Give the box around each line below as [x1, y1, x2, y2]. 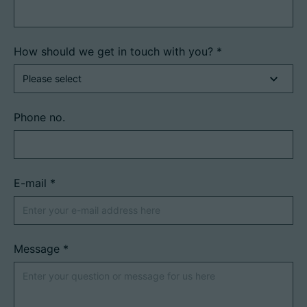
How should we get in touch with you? [14, 45, 217, 59]
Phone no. [14, 110, 65, 125]
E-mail [14, 176, 50, 191]
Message [14, 242, 63, 256]
